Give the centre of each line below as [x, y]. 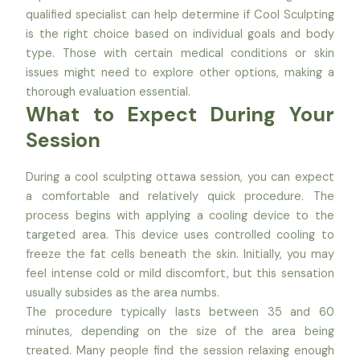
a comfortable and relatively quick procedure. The [180, 196]
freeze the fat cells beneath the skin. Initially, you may [180, 254]
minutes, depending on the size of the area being [180, 331]
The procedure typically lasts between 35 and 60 [180, 312]
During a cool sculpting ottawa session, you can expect [180, 177]
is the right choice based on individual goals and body [180, 35]
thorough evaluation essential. [108, 92]
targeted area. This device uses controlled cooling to [180, 235]
